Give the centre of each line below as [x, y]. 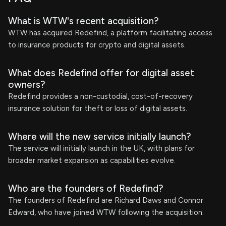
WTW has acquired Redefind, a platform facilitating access [110, 33]
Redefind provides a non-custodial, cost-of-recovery [100, 96]
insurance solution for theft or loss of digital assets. [98, 108]
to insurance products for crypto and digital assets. [97, 45]
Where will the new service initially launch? [100, 136]
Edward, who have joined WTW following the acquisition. [106, 212]
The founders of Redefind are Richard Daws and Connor [106, 200]
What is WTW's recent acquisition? [83, 21]
